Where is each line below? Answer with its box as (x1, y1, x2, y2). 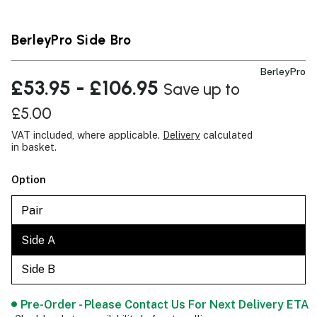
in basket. (11, 141, 57, 154)
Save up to (163, 80, 240, 100)
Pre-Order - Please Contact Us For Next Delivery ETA (20, 297, 309, 311)
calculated (200, 129, 253, 142)
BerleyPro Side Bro (11, 32, 132, 49)
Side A (21, 233, 55, 247)
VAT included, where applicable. (11, 129, 163, 142)
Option (11, 173, 46, 186)
